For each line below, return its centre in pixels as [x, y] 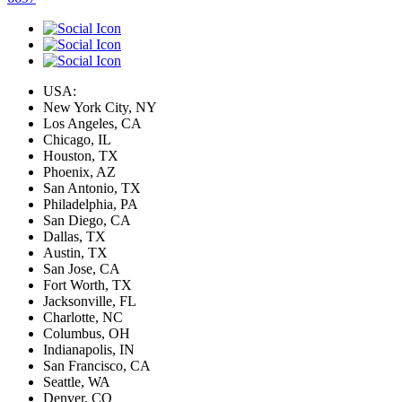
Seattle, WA [77, 381]
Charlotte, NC [83, 317]
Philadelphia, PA [91, 204]
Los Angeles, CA [92, 123]
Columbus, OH [87, 333]
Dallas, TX [74, 236]
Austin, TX [75, 252]
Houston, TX [81, 155]
